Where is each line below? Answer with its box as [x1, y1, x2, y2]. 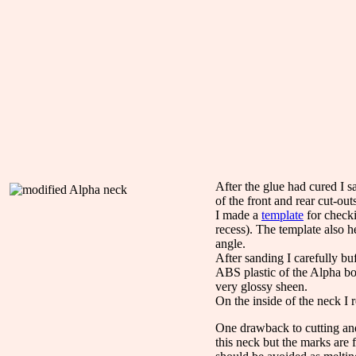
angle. [215, 236, 246, 250]
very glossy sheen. [215, 279, 308, 293]
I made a [215, 207, 261, 222]
